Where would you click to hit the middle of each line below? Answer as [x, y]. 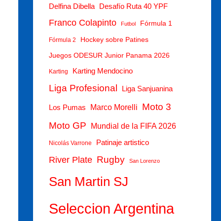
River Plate [70, 160]
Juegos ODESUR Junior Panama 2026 [109, 55]
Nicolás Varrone [70, 143]
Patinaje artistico [122, 143]
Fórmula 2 [62, 40]
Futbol [128, 24]
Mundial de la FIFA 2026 [133, 126]
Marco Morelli [114, 107]
